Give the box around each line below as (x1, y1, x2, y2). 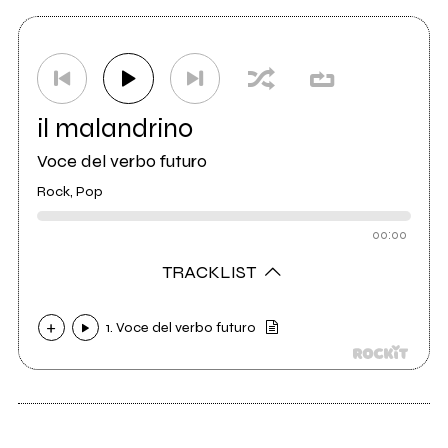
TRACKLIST (162, 260, 261, 283)
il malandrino (36, 111, 193, 144)
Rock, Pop (36, 182, 103, 200)
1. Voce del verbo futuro (106, 319, 257, 337)
